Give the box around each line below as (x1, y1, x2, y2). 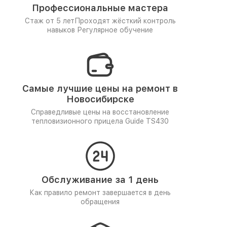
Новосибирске (66, 94, 134, 104)
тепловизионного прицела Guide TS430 (31, 117, 169, 125)
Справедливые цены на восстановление (31, 108, 169, 116)
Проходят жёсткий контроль (74, 17, 176, 25)
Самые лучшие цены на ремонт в (22, 83, 178, 94)
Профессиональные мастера (32, 3, 168, 13)
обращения (81, 198, 120, 206)
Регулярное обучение (77, 26, 153, 34)
